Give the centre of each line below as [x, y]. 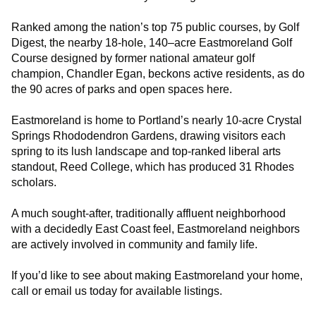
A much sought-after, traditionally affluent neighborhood [148, 213]
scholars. [34, 182]
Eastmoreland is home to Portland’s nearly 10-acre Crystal [157, 120]
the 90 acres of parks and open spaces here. [122, 89]
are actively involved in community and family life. [134, 244]
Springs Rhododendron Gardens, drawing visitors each [148, 135]
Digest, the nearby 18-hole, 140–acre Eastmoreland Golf [152, 42]
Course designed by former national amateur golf [133, 58]
